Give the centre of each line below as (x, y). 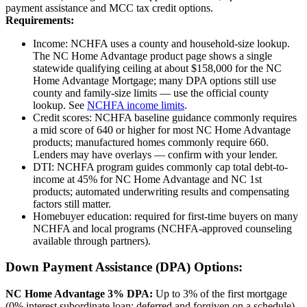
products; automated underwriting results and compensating (161, 191)
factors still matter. (72, 204)
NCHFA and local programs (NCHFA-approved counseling (162, 228)
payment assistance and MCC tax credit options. (109, 8)
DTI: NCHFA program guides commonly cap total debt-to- (160, 167)
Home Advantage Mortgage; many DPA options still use (155, 80)
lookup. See (60, 105)
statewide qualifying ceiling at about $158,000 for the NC (157, 68)
